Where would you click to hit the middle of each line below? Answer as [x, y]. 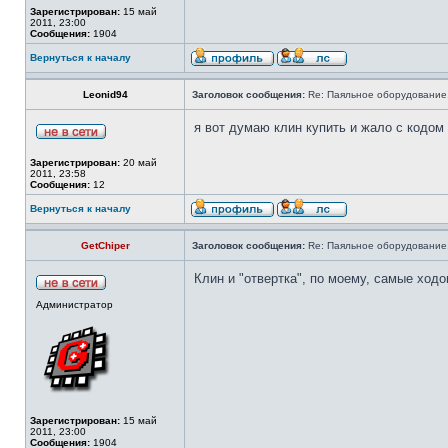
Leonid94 [105, 94]
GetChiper [105, 245]
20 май [138, 162]
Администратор [74, 304]
